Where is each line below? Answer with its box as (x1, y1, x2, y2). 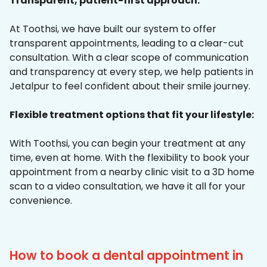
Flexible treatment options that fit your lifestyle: (10, 108, 254, 122)
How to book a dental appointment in (10, 247, 243, 265)
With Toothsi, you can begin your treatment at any (10, 136, 246, 151)
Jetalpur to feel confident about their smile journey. (10, 79, 250, 94)
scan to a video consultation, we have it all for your (10, 179, 246, 194)
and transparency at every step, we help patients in (10, 65, 253, 79)
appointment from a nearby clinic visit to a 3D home (10, 165, 254, 179)
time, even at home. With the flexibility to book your (10, 151, 250, 165)
